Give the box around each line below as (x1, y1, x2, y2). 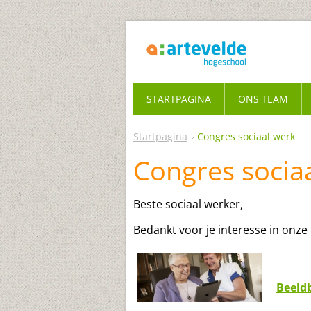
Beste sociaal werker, (133, 196, 243, 212)
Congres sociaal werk (197, 130, 295, 143)
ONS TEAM (238, 92, 288, 106)
